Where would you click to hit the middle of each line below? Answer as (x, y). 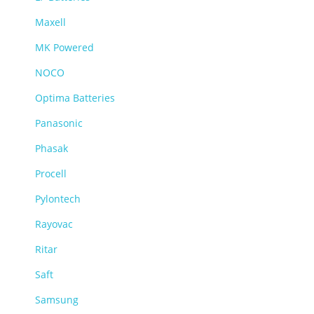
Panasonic (59, 123)
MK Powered (64, 47)
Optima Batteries (75, 98)
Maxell (50, 22)
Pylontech (58, 199)
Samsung (57, 300)
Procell (51, 173)
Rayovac (54, 224)
